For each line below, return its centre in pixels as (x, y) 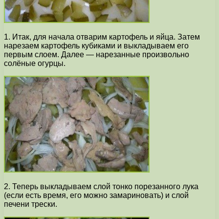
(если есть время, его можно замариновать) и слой (96, 196)
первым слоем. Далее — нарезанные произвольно (97, 55)
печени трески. (31, 204)
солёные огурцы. (35, 64)
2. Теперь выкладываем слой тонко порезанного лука (101, 187)
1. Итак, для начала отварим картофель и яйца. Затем (102, 37)
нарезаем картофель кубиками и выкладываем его (96, 46)
